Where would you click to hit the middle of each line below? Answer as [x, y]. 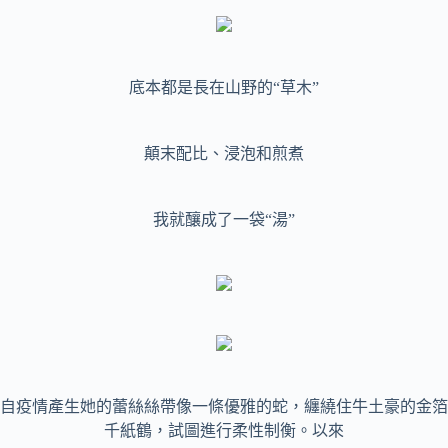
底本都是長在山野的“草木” [224, 88]
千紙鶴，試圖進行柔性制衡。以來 [224, 431]
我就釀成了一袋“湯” [224, 220]
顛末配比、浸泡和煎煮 [224, 154]
